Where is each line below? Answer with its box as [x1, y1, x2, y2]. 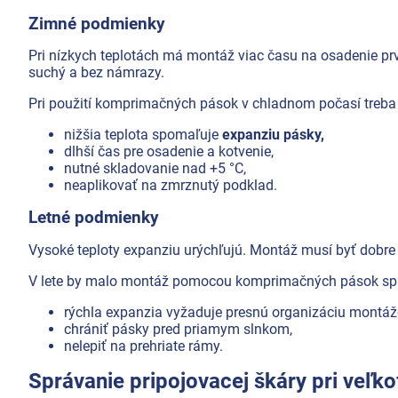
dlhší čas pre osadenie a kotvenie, [64, 143, 274, 161]
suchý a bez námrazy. [28, 64, 164, 82]
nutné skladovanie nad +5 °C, [64, 160, 246, 178]
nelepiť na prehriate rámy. [64, 337, 223, 354]
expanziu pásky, [222, 126, 324, 144]
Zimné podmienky [28, 13, 165, 34]
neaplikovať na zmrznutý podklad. [64, 177, 277, 195]
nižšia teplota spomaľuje [64, 126, 222, 144]
